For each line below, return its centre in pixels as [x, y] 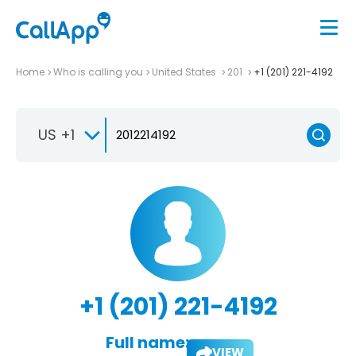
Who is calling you [98, 72]
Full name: [147, 342]
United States [185, 72]
